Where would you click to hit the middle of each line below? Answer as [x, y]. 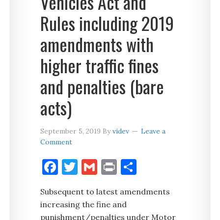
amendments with [97, 44]
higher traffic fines [100, 65]
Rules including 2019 [107, 23]
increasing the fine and [84, 204]
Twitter [106, 167]
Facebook [92, 167]
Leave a [153, 131]
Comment [56, 142]
